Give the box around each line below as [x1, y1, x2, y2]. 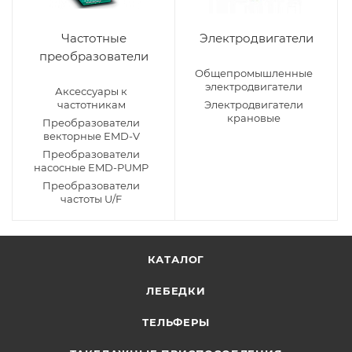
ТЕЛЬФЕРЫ [142, 316, 210, 328]
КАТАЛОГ [147, 253, 205, 266]
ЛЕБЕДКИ [146, 284, 206, 297]
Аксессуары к [55, 85, 127, 97]
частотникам [57, 98, 126, 111]
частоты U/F [60, 192, 122, 205]
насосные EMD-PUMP [34, 161, 148, 174]
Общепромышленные [195, 67, 313, 79]
